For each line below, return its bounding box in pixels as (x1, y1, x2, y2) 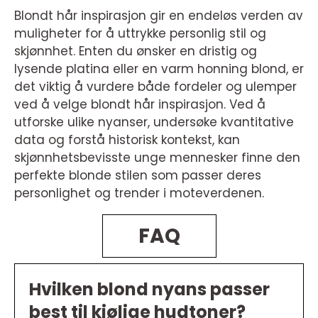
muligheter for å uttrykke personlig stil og (14, 25, 266, 42)
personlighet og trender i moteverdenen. (14, 185, 264, 202)
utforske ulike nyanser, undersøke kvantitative (14, 114, 294, 131)
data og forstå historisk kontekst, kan (14, 131, 240, 148)
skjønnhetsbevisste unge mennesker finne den (14, 149, 300, 166)
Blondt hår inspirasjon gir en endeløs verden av (14, 7, 303, 24)
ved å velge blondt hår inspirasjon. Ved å (14, 96, 265, 113)
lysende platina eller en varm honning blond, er (14, 60, 304, 77)
